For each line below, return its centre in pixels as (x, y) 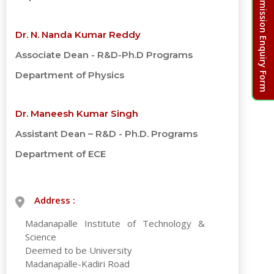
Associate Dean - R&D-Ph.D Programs (104, 55)
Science (41, 237)
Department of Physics (70, 75)
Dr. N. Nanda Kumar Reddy (78, 35)
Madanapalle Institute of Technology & (115, 223)
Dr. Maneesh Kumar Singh (77, 113)
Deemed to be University (79, 250)
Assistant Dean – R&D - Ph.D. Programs (107, 134)
